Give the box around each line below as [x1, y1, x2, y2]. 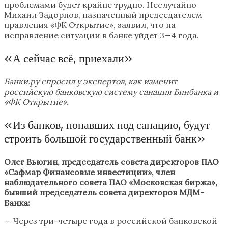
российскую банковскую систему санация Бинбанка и [4, 87, 218, 97]
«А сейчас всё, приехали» [4, 51, 132, 66]
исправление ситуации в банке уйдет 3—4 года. [4, 30, 199, 41]
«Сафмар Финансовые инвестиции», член [4, 167, 175, 178]
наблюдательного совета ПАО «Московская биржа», [4, 177, 217, 188]
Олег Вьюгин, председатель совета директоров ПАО [4, 157, 219, 167]
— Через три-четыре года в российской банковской [4, 216, 217, 226]
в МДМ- [173, 187, 204, 198]
